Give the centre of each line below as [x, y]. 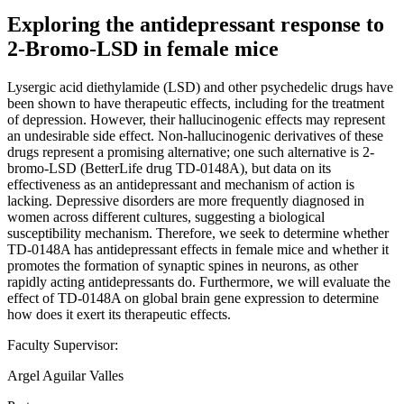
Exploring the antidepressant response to [196, 24]
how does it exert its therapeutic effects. [119, 314]
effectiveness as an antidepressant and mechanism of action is [181, 184]
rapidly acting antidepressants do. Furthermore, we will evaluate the [199, 281]
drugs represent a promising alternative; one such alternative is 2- [191, 151]
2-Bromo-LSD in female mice [143, 48]
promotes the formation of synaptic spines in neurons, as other [183, 265]
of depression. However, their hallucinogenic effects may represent [196, 119]
